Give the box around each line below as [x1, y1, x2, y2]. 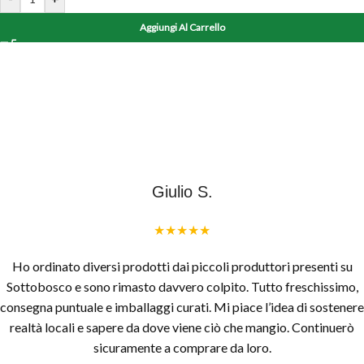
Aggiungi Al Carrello [139, 21, 225, 34]
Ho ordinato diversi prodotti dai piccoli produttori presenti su [11, 258, 353, 275]
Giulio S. [151, 183, 213, 201]
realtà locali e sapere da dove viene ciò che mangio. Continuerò [10, 319, 354, 336]
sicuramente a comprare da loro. [93, 340, 271, 356]
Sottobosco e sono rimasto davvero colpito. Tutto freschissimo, [6, 279, 358, 295]
